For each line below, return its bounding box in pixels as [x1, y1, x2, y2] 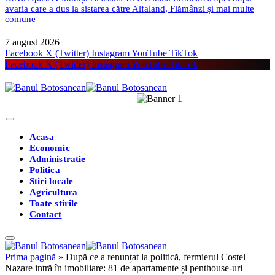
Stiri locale [29, 176, 73, 186]
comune [5, 14, 36, 24]
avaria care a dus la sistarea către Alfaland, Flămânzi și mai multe [5, 3, 254, 14]
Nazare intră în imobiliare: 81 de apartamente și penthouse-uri [5, 262, 242, 273]
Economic [29, 142, 70, 153]
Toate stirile [29, 198, 78, 208]
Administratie [29, 153, 85, 164]
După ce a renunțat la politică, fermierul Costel [66, 251, 246, 262]
